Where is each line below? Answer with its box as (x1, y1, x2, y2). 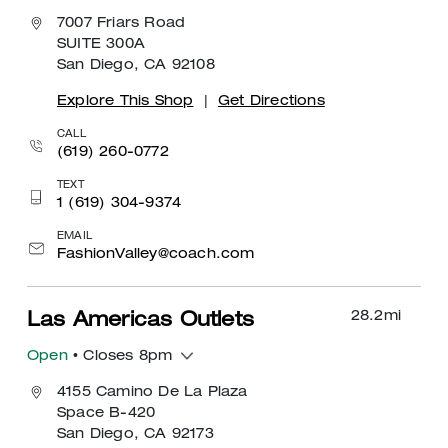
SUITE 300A (57, 37, 145, 52)
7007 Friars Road (57, 16, 186, 31)
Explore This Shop (57, 94, 194, 109)
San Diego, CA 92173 (57, 427, 214, 442)
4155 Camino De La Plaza (57, 385, 248, 400)
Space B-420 (57, 406, 156, 421)
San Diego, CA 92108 (57, 58, 215, 73)
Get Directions (218, 94, 325, 109)
